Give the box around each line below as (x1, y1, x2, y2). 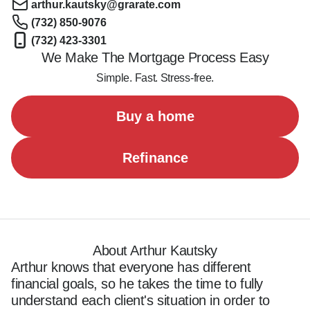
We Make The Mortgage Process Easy (41, 50, 269, 65)
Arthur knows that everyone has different (11, 259, 251, 275)
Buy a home (116, 109, 194, 124)
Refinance (122, 150, 188, 165)
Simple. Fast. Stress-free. (96, 72, 214, 84)
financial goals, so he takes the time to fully (11, 276, 264, 291)
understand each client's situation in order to (11, 293, 271, 308)
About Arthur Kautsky (93, 243, 217, 258)
